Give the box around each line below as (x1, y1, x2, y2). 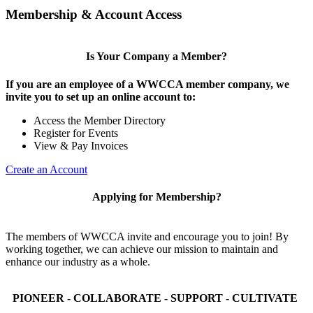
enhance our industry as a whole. (6, 256, 150, 268)
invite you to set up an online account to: (6, 90, 196, 103)
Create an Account (6, 163, 87, 175)
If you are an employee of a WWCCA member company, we (6, 78, 289, 90)
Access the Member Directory (34, 114, 166, 126)
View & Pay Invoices (34, 139, 128, 152)
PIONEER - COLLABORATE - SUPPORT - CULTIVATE (13, 292, 300, 305)
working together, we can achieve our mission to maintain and (6, 243, 278, 256)
